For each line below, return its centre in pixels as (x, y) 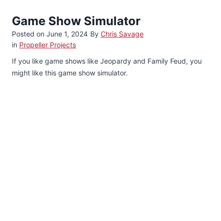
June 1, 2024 (67, 34)
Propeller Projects (48, 44)
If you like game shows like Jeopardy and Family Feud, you (107, 61)
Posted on (29, 34)
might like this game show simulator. (70, 73)
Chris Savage (122, 34)
